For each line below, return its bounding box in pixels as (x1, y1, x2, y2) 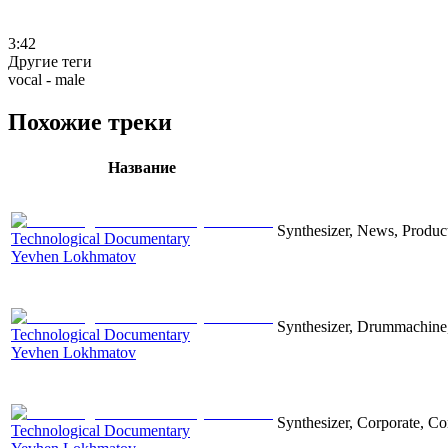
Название (108, 158, 176, 176)
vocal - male (8, 70, 85, 88)
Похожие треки (8, 108, 172, 135)
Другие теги (8, 52, 92, 70)
